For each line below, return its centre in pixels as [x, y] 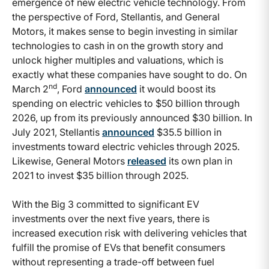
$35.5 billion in [188, 132]
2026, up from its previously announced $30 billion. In [132, 117]
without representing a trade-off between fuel [113, 261]
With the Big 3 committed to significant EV [106, 204]
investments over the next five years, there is [111, 218]
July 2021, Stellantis [57, 132]
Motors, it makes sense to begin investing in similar [125, 31]
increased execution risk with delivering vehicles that [129, 233]
